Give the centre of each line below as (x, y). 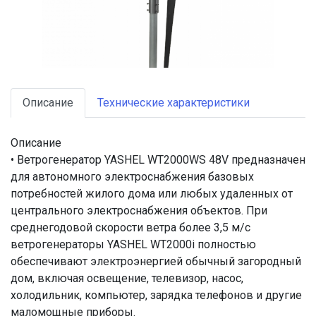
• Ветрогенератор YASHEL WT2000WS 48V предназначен (158, 160)
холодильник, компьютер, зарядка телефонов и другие (156, 295)
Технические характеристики (174, 103)
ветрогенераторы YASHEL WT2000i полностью (133, 244)
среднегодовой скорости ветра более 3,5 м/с (130, 227)
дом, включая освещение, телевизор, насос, (127, 278)
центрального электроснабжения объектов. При (139, 211)
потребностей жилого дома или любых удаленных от (152, 194)
